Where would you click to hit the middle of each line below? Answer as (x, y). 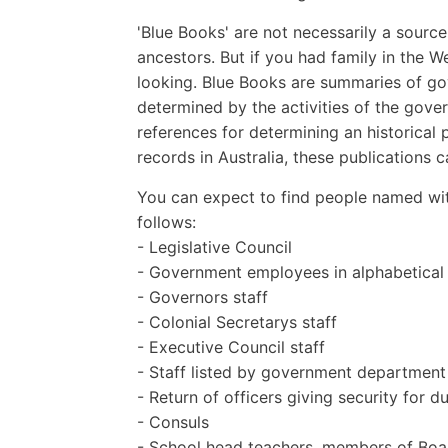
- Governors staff (202, 296)
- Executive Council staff (231, 346)
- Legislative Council (214, 246)
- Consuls (173, 421)
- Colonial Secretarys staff (237, 321)
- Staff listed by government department (291, 371)
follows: (166, 221)
